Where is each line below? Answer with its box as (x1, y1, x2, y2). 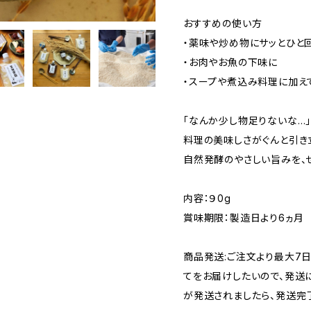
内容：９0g (183, 192, 231, 204)
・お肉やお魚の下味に (183, 56, 278, 68)
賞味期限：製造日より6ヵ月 (183, 211, 304, 224)
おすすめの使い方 (183, 17, 262, 29)
